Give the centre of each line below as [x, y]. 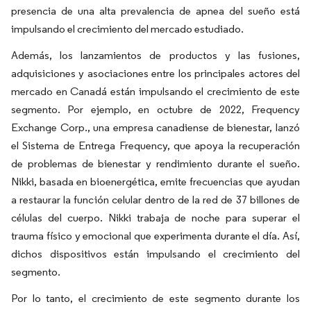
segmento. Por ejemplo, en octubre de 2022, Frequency [155, 109]
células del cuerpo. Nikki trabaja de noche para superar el [155, 218]
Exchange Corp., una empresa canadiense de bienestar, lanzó [155, 127]
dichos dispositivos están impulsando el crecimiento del [155, 254]
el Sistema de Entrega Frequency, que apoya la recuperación [155, 145]
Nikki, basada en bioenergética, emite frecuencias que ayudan [155, 182]
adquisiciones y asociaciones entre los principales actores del [155, 73]
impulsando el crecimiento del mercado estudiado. [127, 29]
